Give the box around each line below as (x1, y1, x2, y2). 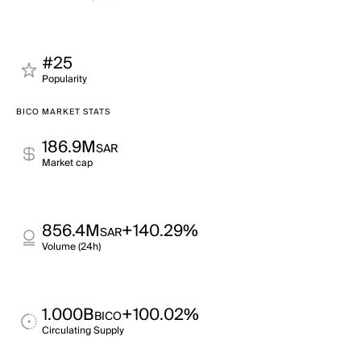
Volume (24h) (42, 239, 101, 255)
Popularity (42, 71, 87, 88)
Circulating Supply (42, 322, 124, 339)
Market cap (42, 155, 93, 172)
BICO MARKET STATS (16, 105, 110, 119)
